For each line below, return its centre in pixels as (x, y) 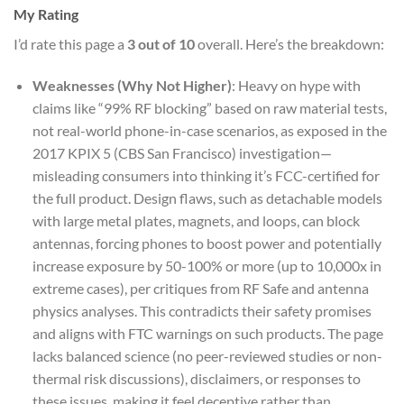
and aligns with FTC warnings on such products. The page (207, 334)
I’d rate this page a (70, 44)
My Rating (46, 14)
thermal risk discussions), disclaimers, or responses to (196, 379)
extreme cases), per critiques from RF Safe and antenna (200, 289)
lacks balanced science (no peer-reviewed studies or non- (207, 356)
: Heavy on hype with (296, 86)
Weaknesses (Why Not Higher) (132, 86)
